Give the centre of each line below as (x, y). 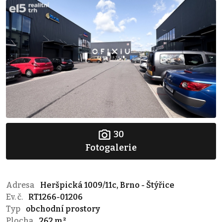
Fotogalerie (111, 147)
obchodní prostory (63, 209)
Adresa (21, 185)
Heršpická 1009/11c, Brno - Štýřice (107, 185)
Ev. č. (15, 197)
